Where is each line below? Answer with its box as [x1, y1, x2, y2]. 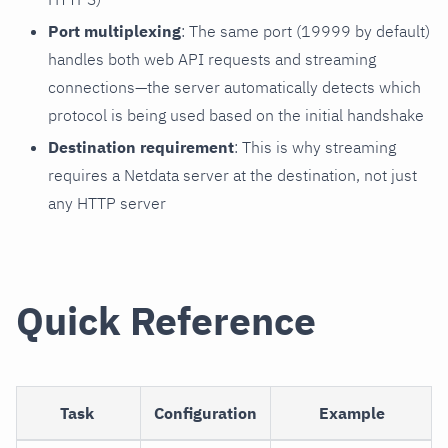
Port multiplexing [48, 20, 181, 41]
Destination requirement [48, 136, 234, 157]
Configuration [154, 402, 257, 423]
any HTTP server [48, 192, 166, 213]
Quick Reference [16, 294, 316, 346]
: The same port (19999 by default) [181, 20, 430, 41]
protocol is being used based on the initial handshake [48, 104, 424, 125]
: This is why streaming [234, 136, 396, 157]
